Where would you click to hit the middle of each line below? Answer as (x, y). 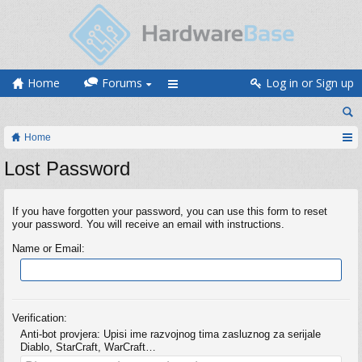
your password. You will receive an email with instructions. (148, 224)
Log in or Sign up (310, 83)
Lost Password (67, 168)
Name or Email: (48, 248)
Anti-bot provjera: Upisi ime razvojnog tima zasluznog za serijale (170, 334)
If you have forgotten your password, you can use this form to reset (170, 211)
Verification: (40, 318)
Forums (122, 83)
